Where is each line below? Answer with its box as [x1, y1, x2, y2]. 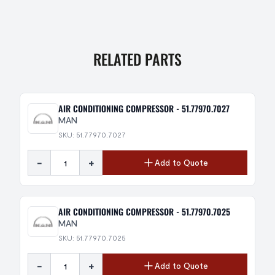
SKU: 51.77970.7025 [58, 233, 126, 242]
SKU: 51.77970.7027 [58, 130, 126, 139]
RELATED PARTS [93, 48, 182, 70]
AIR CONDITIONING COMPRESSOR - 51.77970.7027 [58, 102, 230, 115]
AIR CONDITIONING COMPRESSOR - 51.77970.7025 [58, 205, 230, 218]
